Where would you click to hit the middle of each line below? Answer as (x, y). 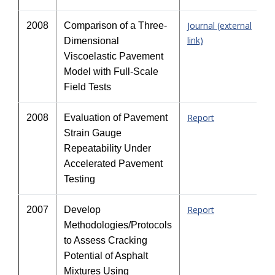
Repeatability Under (107, 148)
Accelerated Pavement (113, 164)
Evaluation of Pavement (116, 118)
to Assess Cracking (106, 240)
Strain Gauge (93, 133)
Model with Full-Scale (111, 72)
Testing (79, 179)
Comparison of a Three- (115, 25)
